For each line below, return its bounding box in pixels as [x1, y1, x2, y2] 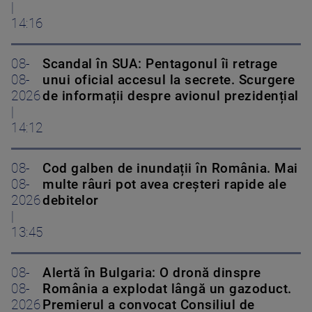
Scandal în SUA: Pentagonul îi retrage [42, 56, 278, 72]
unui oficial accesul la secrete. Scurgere [42, 72, 295, 88]
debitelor [42, 193, 99, 209]
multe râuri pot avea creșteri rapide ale [42, 177, 286, 193]
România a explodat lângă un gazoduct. [42, 281, 292, 297]
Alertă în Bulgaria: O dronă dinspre [42, 265, 261, 281]
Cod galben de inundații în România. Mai [42, 161, 298, 177]
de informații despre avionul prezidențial [42, 88, 299, 104]
